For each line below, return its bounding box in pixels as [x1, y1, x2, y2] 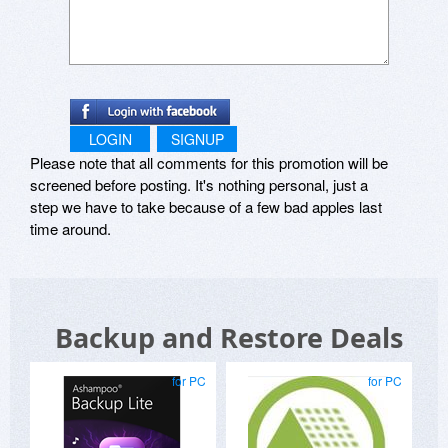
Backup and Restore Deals [55, 318, 403, 356]
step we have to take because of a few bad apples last [30, 195, 382, 217]
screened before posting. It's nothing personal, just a [30, 173, 368, 195]
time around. [30, 217, 111, 239]
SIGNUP [170, 128, 224, 149]
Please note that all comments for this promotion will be [30, 151, 388, 173]
